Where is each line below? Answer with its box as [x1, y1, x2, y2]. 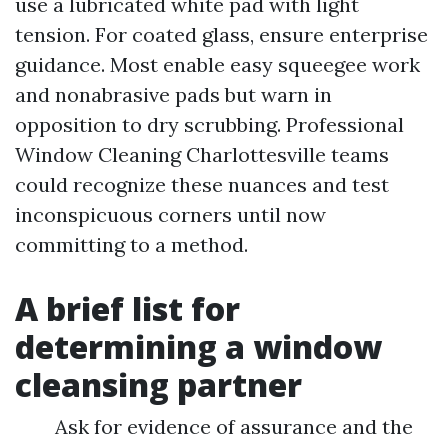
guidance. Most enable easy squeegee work [15, 52, 420, 77]
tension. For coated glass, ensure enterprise [15, 22, 428, 47]
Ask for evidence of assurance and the [55, 414, 413, 439]
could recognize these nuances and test [15, 172, 389, 197]
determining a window [15, 325, 382, 368]
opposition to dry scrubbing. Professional [15, 112, 404, 137]
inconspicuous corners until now [15, 202, 326, 227]
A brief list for [15, 287, 240, 330]
